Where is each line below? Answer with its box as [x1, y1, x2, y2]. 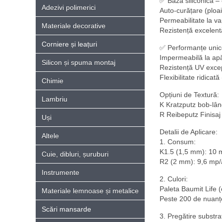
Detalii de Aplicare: [160, 128, 218, 136]
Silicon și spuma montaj [42, 58, 115, 66]
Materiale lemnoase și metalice [42, 187, 139, 195]
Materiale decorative [42, 22, 106, 30]
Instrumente [42, 168, 79, 176]
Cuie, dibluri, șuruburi [42, 150, 109, 158]
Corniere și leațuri [42, 40, 97, 48]
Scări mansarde [42, 205, 91, 213]
